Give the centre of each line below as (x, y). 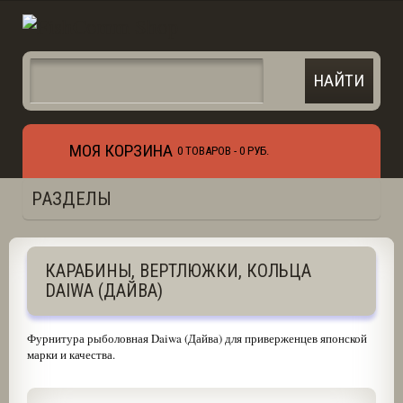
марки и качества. (71, 354)
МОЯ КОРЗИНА (121, 151)
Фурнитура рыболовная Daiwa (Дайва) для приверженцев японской (197, 338)
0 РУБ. (254, 151)
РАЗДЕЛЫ (72, 199)
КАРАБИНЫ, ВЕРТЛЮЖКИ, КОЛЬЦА (178, 271)
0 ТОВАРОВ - (208, 151)
